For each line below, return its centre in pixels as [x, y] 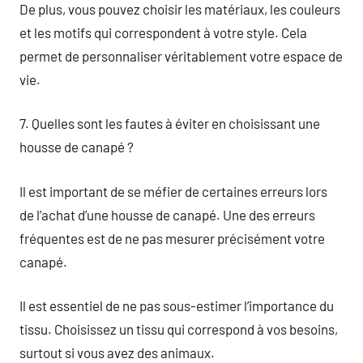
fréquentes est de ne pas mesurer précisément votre [172, 238]
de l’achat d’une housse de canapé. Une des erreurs [167, 214]
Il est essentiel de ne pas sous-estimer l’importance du [177, 305]
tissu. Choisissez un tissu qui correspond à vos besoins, [179, 329]
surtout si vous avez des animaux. [117, 352]
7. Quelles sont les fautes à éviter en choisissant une [170, 123]
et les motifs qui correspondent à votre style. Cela [163, 32]
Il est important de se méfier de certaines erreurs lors [173, 191]
